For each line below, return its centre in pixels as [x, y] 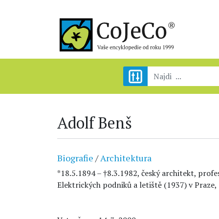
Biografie [75, 158]
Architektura [126, 158]
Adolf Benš [95, 123]
